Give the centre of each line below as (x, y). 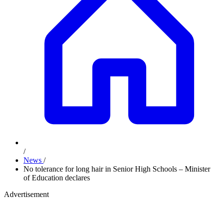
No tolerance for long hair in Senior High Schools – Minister (117, 169)
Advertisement (26, 194)
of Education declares (57, 178)
